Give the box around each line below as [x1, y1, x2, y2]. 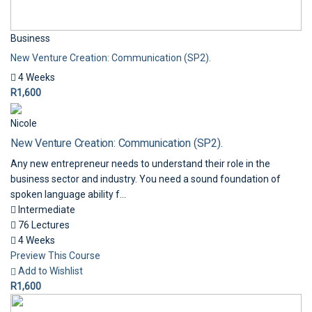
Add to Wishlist [18, 265, 83, 276]
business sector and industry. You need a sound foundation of [10, 173, 281, 185]
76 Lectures [16, 219, 70, 231]
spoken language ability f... [10, 189, 126, 200]
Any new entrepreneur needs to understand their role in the [10, 158, 270, 169]
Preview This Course [10, 250, 100, 261]
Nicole [10, 118, 37, 129]
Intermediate [16, 204, 75, 215]
